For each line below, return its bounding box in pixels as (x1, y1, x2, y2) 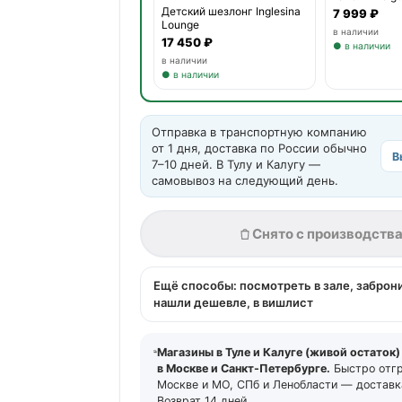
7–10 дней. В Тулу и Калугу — (151, 157, 320, 172)
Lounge (162, 17, 200, 31)
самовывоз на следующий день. (151, 173, 338, 188)
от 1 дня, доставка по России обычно (151, 141, 367, 156)
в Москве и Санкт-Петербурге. (157, 362, 331, 376)
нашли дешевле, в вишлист (153, 295, 313, 310)
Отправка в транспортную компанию (151, 125, 367, 140)
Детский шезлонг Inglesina (162, 4, 301, 18)
